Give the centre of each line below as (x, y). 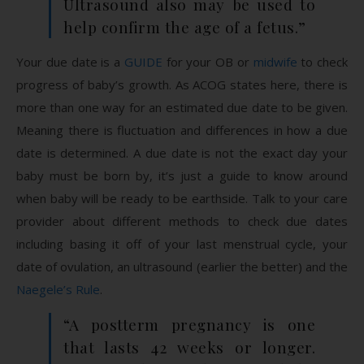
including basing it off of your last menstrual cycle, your (182, 243)
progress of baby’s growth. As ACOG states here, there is (182, 84)
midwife (275, 61)
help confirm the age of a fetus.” (185, 26)
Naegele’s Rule (58, 289)
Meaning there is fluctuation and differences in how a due (182, 130)
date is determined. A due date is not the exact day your (182, 152)
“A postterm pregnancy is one (189, 324)
